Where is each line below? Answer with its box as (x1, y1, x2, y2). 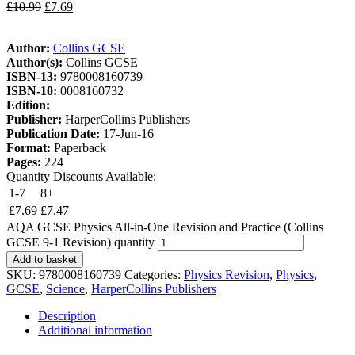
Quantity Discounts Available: (6, 169, 156, 183)
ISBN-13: (6, 69, 60, 83)
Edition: (6, 97, 50, 112)
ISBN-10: (6, 83, 60, 97)
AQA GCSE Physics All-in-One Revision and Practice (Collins (6, 219, 323, 234)
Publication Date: (6, 126, 103, 140)
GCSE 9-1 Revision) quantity (6, 235, 155, 249)
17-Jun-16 (103, 126, 154, 140)
